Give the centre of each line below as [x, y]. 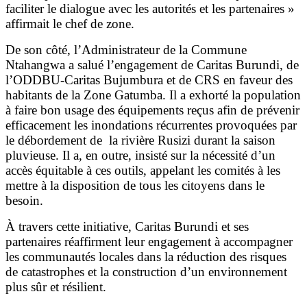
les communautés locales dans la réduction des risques [146, 257]
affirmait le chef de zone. [70, 24]
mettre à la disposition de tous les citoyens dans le [135, 186]
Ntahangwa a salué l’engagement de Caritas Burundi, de [152, 65]
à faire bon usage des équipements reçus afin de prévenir [152, 110]
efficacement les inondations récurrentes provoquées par [151, 125]
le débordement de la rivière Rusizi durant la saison [140, 140]
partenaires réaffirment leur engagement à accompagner [149, 242]
